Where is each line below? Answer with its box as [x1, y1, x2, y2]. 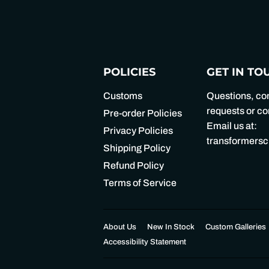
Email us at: [206, 120, 259, 131]
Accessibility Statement [103, 237, 186, 246]
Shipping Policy [103, 142, 171, 153]
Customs [103, 90, 142, 101]
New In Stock [147, 222, 195, 231]
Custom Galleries [205, 222, 266, 231]
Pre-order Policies [103, 107, 182, 118]
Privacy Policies [103, 125, 173, 136]
